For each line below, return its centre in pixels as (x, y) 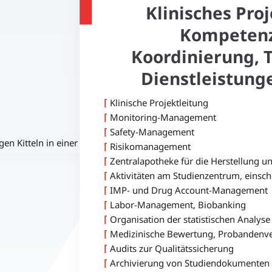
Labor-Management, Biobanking (177, 204)
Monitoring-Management (162, 117)
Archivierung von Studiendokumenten (189, 263)
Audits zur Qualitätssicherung (171, 248)
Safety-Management (151, 131)
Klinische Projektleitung (158, 102)
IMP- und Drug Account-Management (188, 190)
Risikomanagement (149, 146)
